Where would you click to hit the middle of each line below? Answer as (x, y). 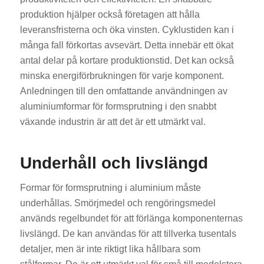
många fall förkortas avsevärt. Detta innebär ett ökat (126, 45)
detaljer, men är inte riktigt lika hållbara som (110, 249)
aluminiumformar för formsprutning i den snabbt (118, 107)
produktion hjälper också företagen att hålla (110, 15)
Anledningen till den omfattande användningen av (123, 91)
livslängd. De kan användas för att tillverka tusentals (128, 234)
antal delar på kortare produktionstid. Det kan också (127, 61)
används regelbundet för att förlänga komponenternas (131, 218)
